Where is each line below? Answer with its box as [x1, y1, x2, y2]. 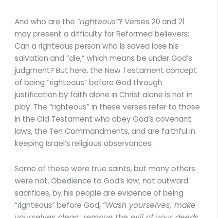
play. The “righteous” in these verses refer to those [15, 102, 200, 112]
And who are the [15, 17, 77, 27]
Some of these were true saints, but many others [15, 163, 195, 174]
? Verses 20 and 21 [119, 17, 185, 27]
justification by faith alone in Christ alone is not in [15, 90, 193, 100]
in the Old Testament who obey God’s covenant [15, 114, 191, 125]
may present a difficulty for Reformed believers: [15, 29, 189, 39]
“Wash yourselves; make [103, 200, 196, 211]
